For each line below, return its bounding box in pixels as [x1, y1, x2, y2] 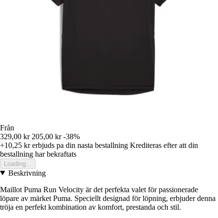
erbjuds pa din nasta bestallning [30, 141, 128, 149]
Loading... [4, 160, 32, 167]
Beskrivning [8, 168, 46, 177]
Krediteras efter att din [130, 141, 198, 149]
